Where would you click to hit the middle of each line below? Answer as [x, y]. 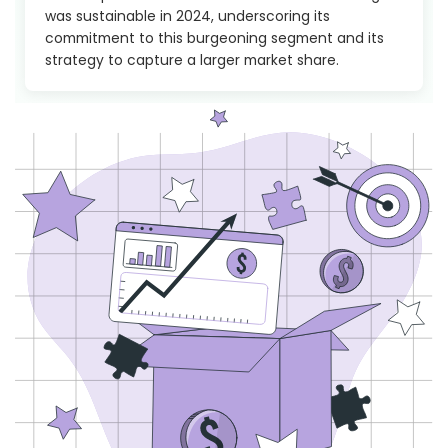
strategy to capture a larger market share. [192, 60]
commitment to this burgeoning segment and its [214, 38]
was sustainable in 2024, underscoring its [187, 16]
